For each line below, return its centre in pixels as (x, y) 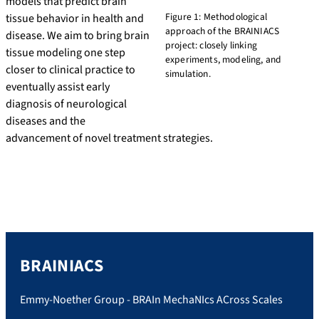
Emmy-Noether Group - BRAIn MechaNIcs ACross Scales (151, 299)
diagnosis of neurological (66, 104)
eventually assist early (58, 87)
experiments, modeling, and (224, 60)
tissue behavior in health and (75, 19)
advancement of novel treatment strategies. (109, 138)
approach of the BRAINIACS (223, 31)
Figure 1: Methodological (216, 17)
